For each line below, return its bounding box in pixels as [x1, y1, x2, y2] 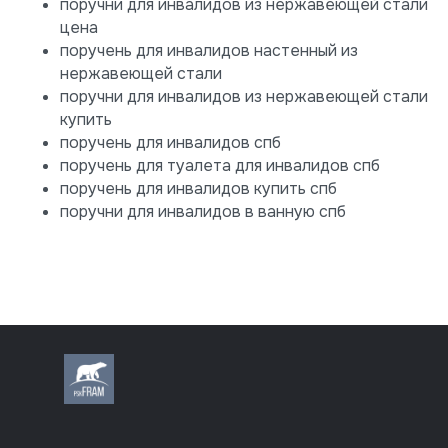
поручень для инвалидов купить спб [60, 178, 337, 199]
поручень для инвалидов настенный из [60, 40, 358, 61]
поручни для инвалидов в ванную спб [60, 201, 346, 222]
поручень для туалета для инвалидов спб [60, 155, 380, 176]
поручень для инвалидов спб [60, 132, 281, 153]
